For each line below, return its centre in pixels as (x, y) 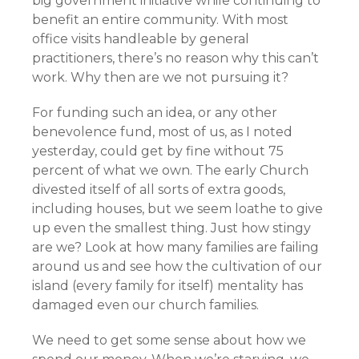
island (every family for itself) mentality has (167, 286)
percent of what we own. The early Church (170, 170)
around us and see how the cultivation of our (177, 266)
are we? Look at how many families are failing (175, 247)
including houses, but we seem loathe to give (177, 209)
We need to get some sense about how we (169, 340)
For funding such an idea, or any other (155, 113)
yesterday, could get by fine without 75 (158, 151)
